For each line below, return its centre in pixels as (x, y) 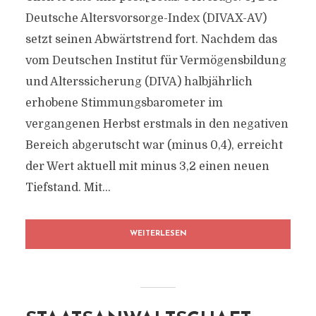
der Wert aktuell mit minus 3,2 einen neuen (147, 166)
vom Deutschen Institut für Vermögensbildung (156, 61)
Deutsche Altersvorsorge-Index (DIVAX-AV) (146, 18)
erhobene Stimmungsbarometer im (124, 103)
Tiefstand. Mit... (68, 188)
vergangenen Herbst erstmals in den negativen (157, 124)
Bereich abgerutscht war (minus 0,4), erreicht (154, 145)
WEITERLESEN (158, 234)
